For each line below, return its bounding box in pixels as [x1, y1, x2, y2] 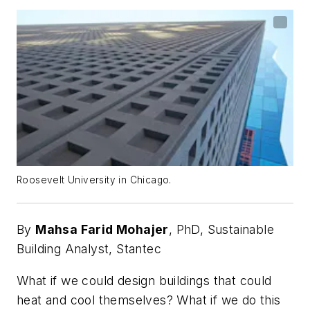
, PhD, [168, 221, 208, 237]
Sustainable [207, 221, 275, 237]
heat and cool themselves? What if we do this [17, 292, 281, 307]
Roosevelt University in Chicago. [17, 174, 172, 185]
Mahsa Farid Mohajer [35, 221, 169, 237]
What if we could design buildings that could [17, 273, 272, 288]
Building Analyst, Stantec [17, 241, 161, 256]
